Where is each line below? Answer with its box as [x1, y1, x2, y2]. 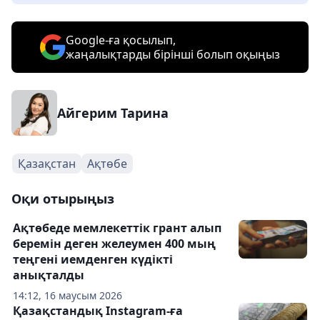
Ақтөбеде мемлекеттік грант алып [13, 220, 221, 236]
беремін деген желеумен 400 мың [13, 236, 216, 251]
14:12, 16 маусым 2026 [13, 289, 122, 302]
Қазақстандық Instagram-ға [13, 303, 183, 319]
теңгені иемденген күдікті [13, 251, 173, 267]
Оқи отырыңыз [11, 190, 114, 207]
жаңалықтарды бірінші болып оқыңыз [66, 46, 280, 62]
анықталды [13, 267, 84, 283]
